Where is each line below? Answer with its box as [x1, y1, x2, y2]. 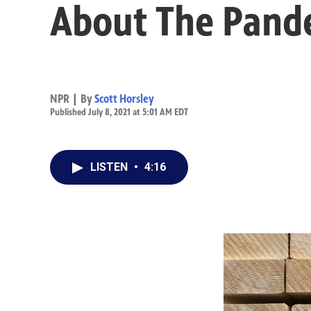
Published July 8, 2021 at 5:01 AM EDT [50, 106, 188, 118]
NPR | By [50, 91, 94, 106]
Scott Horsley [94, 91, 154, 106]
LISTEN [90, 160, 131, 174]
